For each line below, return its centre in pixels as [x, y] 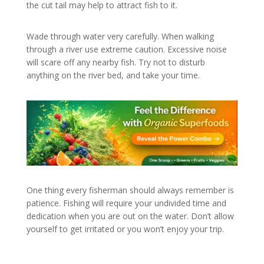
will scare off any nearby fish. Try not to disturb [115, 62]
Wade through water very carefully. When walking [120, 36]
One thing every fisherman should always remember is [130, 190]
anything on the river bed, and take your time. [113, 75]
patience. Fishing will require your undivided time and [126, 203]
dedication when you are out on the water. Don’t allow [130, 216]
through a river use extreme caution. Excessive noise [126, 49]
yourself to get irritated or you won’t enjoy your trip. [125, 229]
